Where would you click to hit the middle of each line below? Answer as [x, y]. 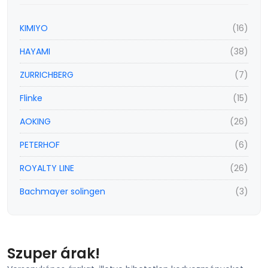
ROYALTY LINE [47, 168]
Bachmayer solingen [63, 191]
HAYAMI [35, 51]
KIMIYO [34, 28]
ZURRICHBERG [47, 75]
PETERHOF [40, 145]
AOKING [35, 121]
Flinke [31, 98]
